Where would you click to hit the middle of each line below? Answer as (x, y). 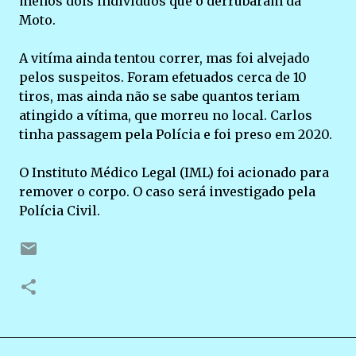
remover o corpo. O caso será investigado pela (167, 192)
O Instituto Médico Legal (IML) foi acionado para (174, 172)
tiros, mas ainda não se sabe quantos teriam (159, 96)
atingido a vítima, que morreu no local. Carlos (166, 115)
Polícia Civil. (60, 211)
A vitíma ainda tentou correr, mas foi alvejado (164, 58)
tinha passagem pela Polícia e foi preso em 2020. (177, 134)
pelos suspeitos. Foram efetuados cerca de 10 (163, 77)
